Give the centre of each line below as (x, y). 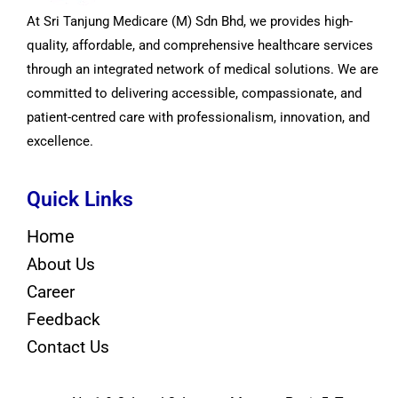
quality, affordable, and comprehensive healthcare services (200, 46)
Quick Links (80, 200)
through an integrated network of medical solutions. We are (203, 70)
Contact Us (68, 347)
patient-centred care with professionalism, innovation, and (198, 118)
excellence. (60, 142)
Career (51, 292)
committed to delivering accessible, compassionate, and (194, 94)
